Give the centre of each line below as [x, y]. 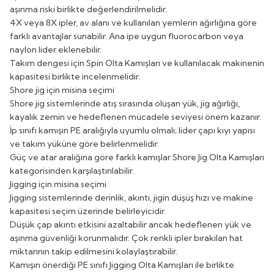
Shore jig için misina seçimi [62, 90]
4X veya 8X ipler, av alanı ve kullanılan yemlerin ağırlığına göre [133, 22]
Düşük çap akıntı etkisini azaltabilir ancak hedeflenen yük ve [131, 224]
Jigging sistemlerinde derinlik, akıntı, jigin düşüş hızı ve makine [131, 197]
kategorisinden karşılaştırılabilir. [72, 170]
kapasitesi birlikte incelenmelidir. [75, 76]
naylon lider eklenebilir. [56, 49]
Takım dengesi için [48, 63]
